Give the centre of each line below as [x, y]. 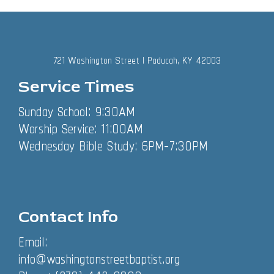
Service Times [76, 87]
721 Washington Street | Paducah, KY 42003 [137, 60]
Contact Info [68, 217]
